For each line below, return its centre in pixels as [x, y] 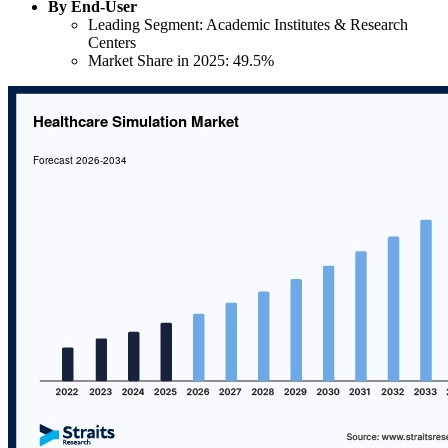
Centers [112, 43]
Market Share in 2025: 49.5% [181, 61]
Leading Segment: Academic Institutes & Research [248, 25]
